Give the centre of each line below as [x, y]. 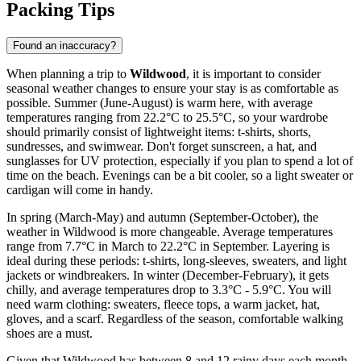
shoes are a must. [50, 334]
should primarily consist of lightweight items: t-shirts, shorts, [159, 132]
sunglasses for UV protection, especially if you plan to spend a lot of [180, 161]
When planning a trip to [68, 74]
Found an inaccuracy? [64, 46]
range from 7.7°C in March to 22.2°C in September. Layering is [168, 247]
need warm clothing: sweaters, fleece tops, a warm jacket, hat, [163, 305]
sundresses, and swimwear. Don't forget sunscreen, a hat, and [162, 147]
